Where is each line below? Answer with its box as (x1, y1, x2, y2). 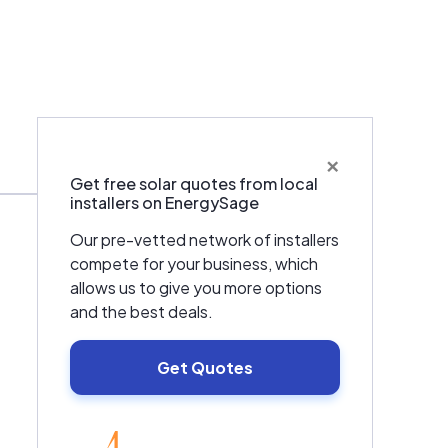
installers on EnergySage (69, 192, 259, 213)
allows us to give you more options (69, 277, 322, 298)
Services (260, 162, 327, 183)
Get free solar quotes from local (69, 173, 318, 194)
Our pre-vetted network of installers (69, 229, 339, 250)
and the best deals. (69, 301, 213, 322)
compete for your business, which (69, 253, 318, 274)
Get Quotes (156, 357, 253, 378)
